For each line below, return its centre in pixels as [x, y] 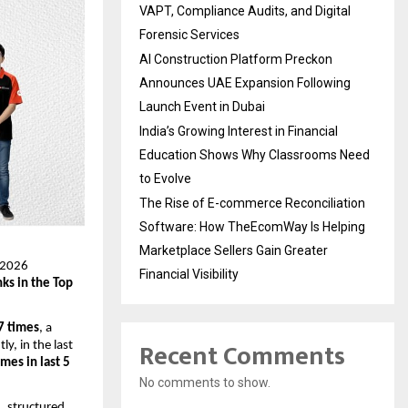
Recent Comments [242, 356]
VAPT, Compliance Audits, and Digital [245, 10]
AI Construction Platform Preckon [236, 59]
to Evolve [165, 178]
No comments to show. [205, 382]
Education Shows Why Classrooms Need [255, 154]
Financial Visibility [189, 274]
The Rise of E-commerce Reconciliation [252, 203]
